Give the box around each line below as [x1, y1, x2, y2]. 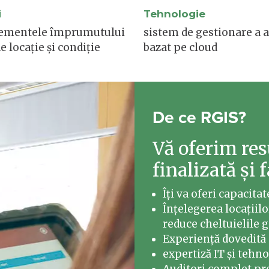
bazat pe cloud [144, 40, 217, 54]
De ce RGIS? [152, 104, 246, 130]
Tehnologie [144, 8, 205, 20]
